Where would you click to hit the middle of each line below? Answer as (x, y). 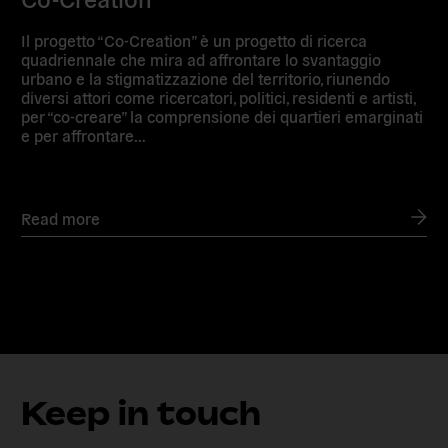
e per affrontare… (84, 134)
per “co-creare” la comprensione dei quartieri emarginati (222, 115)
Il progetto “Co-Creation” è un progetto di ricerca (194, 39)
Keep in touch (141, 413)
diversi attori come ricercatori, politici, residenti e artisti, (218, 96)
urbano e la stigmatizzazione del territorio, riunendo (206, 77)
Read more (61, 217)
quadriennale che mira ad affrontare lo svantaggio (201, 58)
